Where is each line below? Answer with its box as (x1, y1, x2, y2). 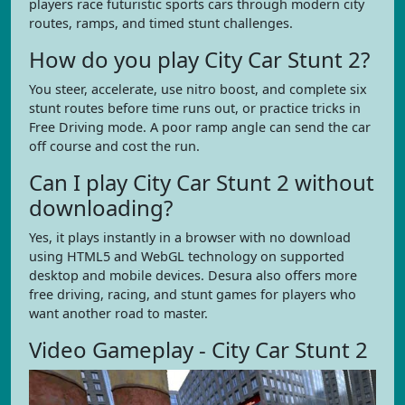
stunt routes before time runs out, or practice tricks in (29, 99, 361, 117)
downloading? (29, 193, 173, 222)
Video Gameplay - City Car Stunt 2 (29, 334, 368, 364)
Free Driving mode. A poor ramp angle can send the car (29, 118, 371, 136)
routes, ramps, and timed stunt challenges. (29, 14, 293, 32)
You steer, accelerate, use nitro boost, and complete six (29, 80, 367, 98)
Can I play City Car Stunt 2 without (29, 167, 374, 197)
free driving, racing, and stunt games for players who (29, 286, 356, 303)
